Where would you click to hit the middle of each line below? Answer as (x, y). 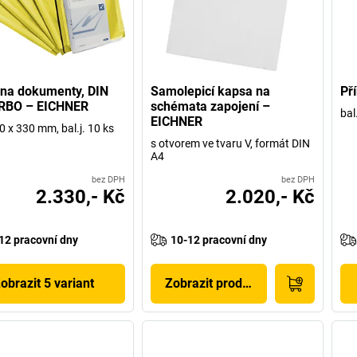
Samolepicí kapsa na (211, 91)
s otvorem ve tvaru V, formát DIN (231, 143)
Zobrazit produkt (213, 283)
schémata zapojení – (211, 106)
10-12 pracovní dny (219, 239)
